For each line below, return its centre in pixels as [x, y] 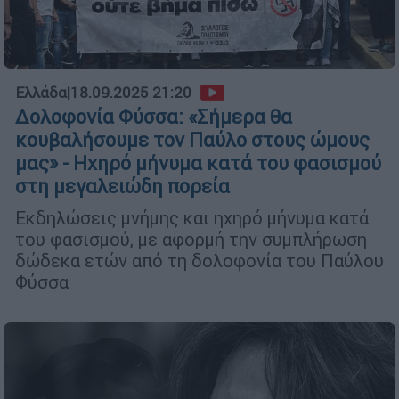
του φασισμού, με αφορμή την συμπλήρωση [191, 239]
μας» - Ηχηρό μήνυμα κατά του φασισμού [198, 163]
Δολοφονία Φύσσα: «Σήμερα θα [154, 117]
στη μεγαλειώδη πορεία [122, 186]
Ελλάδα [41, 92]
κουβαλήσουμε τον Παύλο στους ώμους [192, 140]
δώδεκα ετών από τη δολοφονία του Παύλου [199, 260]
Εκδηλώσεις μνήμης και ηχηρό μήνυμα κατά [192, 217]
